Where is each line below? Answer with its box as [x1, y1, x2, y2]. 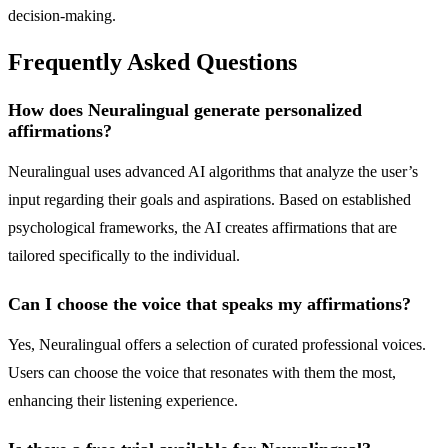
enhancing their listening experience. [8, 392, 238, 410]
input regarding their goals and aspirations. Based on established [8, 191, 411, 209]
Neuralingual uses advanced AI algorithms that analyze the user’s [8, 163, 418, 181]
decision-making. [8, 6, 116, 24]
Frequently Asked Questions [8, 49, 297, 76]
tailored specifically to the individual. [8, 247, 240, 265]
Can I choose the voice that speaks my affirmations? [8, 294, 411, 315]
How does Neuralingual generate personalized [8, 100, 362, 121]
